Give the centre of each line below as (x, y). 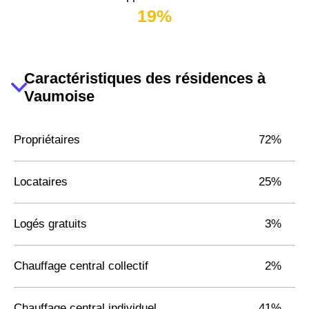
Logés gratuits (50, 223)
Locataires (41, 181)
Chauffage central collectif (81, 266)
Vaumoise (59, 96)
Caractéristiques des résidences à (144, 78)
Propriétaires (47, 139)
